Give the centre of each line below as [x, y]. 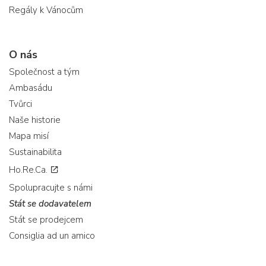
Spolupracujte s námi [51, 188]
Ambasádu [31, 88]
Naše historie [35, 120]
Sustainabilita [35, 152]
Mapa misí [29, 136]
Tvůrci [20, 104]
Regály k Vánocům [46, 10]
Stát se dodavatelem [50, 204]
